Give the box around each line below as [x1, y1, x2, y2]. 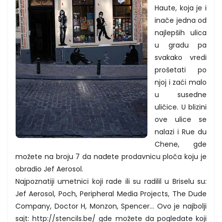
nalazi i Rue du [155, 126, 207, 137]
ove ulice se [155, 114, 207, 124]
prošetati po [155, 64, 207, 75]
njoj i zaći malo [155, 77, 207, 87]
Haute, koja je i [155, 2, 207, 13]
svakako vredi [155, 52, 207, 62]
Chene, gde [155, 139, 207, 149]
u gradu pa [155, 40, 207, 50]
